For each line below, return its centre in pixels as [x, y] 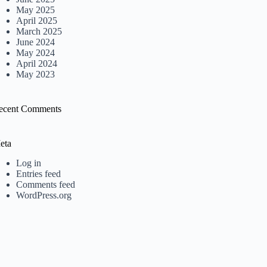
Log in [29, 163]
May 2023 [36, 74]
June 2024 [36, 42]
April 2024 [37, 64]
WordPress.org [44, 195]
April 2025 [37, 21]
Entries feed [39, 174]
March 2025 [39, 32]
